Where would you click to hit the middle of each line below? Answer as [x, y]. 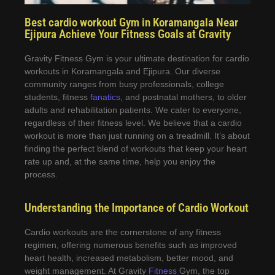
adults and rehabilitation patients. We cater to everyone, [133, 110]
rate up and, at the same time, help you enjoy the [120, 161]
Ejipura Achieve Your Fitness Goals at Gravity [128, 34]
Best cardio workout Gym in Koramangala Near [131, 22]
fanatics [104, 97]
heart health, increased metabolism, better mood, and [129, 258]
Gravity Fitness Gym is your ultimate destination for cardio [137, 58]
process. [41, 174]
